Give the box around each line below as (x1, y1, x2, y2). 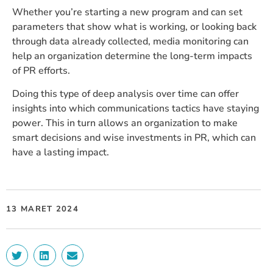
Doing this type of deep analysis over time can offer (12, 87, 239, 101)
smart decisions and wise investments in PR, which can (12, 131, 256, 145)
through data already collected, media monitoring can (12, 34, 249, 48)
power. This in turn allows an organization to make (12, 116, 238, 130)
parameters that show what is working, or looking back (12, 19, 257, 34)
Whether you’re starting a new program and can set (12, 5, 243, 19)
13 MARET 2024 (6, 204, 79, 215)
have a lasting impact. (12, 146, 109, 160)
